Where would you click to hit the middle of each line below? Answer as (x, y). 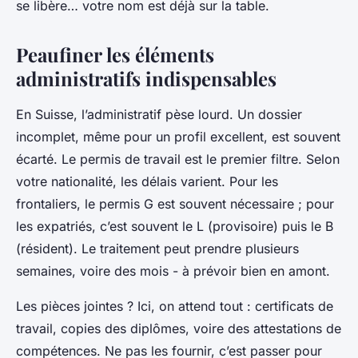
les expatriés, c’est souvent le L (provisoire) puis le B (175, 227)
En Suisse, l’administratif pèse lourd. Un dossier (159, 115)
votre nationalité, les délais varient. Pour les (147, 182)
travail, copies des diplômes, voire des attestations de (179, 329)
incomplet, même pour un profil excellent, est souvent (178, 137)
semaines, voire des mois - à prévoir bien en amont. (173, 271)
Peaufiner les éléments (115, 55)
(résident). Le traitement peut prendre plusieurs (157, 249)
